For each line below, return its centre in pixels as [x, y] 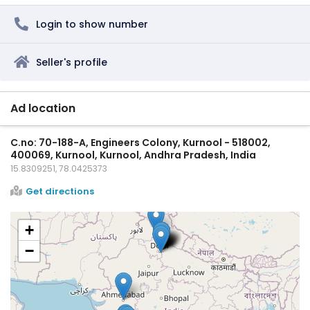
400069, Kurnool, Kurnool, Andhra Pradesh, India [133, 155]
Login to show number [92, 24]
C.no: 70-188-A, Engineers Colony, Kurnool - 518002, [140, 142]
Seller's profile [72, 62]
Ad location [43, 108]
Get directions [60, 191]
